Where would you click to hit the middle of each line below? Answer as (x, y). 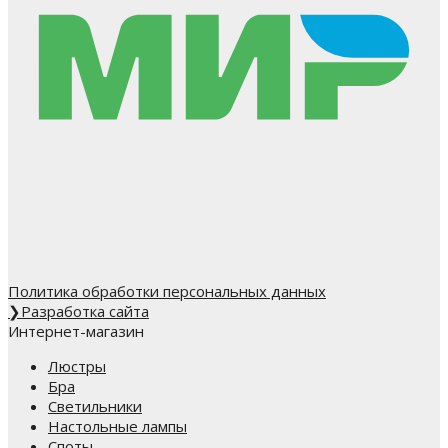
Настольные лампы (117, 425)
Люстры (77, 365)
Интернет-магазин (76, 330)
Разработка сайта (85, 310)
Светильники (95, 405)
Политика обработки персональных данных (167, 290)
